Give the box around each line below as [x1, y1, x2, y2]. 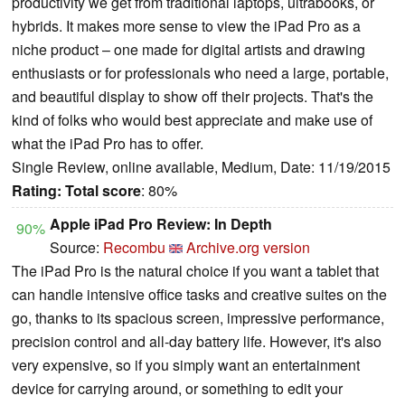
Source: [50, 236, 103, 258]
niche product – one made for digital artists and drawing [12, 38, 365, 60]
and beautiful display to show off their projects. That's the [12, 85, 373, 107]
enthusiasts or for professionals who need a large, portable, [12, 61, 389, 83]
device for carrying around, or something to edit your [12, 377, 343, 399]
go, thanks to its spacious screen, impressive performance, [12, 306, 384, 328]
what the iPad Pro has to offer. [12, 132, 203, 154]
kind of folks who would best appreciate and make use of [12, 108, 372, 130]
